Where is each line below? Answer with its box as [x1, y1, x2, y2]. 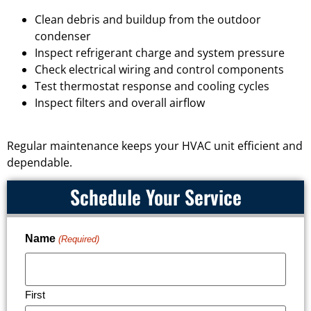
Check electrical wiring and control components [35, 61, 284, 77]
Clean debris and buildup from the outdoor [35, 11, 261, 27]
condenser [35, 28, 91, 44]
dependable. [7, 155, 72, 171]
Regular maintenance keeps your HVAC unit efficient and [7, 138, 303, 154]
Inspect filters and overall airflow [35, 94, 205, 110]
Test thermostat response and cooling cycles [35, 78, 269, 94]
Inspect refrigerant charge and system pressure [35, 44, 285, 60]
